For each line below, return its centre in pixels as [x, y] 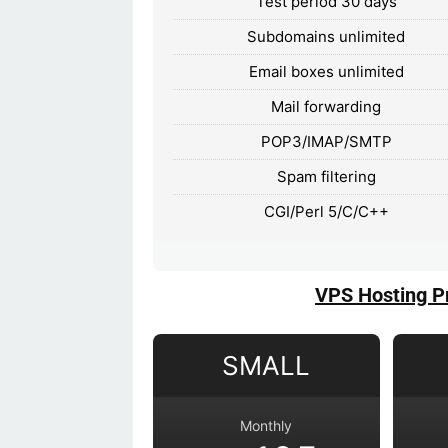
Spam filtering [326, 176]
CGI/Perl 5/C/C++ [326, 211]
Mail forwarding [326, 106]
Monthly [266, 425]
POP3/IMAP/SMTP [326, 141]
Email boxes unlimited [326, 71]
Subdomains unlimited [326, 36]
